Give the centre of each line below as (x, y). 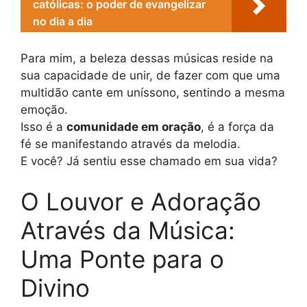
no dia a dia (63, 22)
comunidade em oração (134, 126)
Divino (55, 288)
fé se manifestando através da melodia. (131, 144)
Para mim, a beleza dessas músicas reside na (147, 58)
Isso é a (44, 126)
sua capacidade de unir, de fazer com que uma (150, 75)
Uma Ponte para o (122, 259)
